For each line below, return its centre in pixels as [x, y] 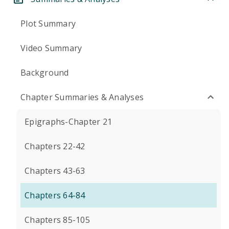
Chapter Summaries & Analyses [82, 97]
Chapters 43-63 [55, 171]
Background [45, 73]
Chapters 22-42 [55, 146]
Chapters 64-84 [55, 195]
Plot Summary [48, 24]
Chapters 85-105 [57, 220]
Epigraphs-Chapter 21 [68, 122]
